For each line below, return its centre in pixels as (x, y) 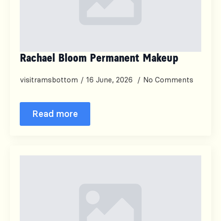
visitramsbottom (49, 80)
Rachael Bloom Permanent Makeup (99, 58)
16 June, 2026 (110, 80)
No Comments (168, 80)
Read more (55, 114)
